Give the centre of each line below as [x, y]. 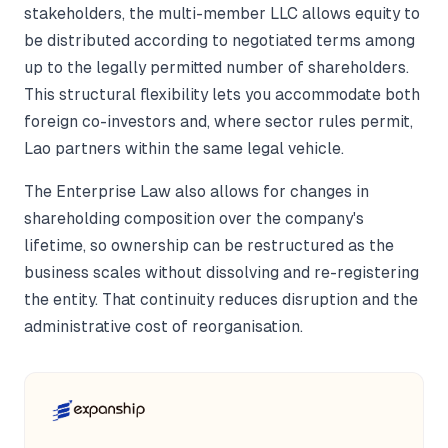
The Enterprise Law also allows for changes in [196, 192]
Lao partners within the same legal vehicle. [184, 149]
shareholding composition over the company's [194, 219]
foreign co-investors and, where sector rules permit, [218, 122]
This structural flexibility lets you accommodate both [222, 95]
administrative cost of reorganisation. [163, 327]
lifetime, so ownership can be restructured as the [209, 246]
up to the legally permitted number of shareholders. [216, 68]
